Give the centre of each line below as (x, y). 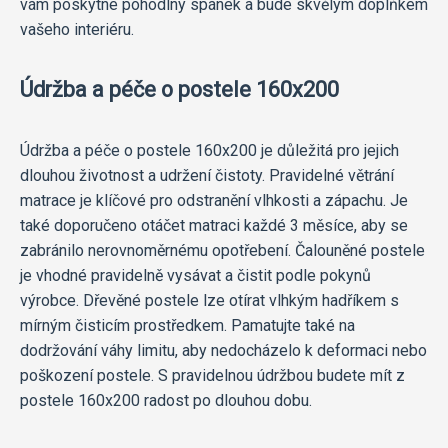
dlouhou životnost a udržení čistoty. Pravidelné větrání (207, 175)
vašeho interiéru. (77, 29)
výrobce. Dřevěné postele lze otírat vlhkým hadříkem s (209, 300)
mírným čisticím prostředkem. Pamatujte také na (187, 325)
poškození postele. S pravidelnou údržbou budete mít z (212, 375)
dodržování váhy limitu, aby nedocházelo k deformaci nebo (223, 350)
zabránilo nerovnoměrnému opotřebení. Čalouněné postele (222, 250)
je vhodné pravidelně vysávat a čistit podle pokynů (195, 275)
